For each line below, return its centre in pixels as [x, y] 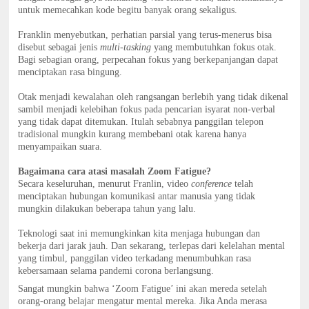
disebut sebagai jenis [59, 48]
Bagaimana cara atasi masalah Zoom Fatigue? [115, 172]
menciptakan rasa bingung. [70, 72]
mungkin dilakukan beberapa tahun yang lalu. [107, 209]
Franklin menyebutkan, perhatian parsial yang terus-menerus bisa [145, 35]
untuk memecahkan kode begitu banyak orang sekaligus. [128, 10]
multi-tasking [126, 48]
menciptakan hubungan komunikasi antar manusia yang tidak [137, 197]
